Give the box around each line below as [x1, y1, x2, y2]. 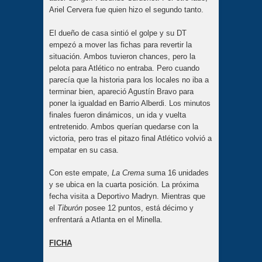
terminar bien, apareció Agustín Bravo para [49, 87, 194, 96]
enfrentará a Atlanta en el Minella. [49, 215, 163, 225]
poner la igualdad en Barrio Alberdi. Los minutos [49, 98, 211, 108]
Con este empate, [49, 168, 112, 178]
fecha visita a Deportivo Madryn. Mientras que [49, 192, 205, 201]
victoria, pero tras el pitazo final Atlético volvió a [49, 133, 212, 143]
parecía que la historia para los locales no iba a [49, 75, 209, 84]
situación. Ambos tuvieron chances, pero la [49, 51, 195, 61]
